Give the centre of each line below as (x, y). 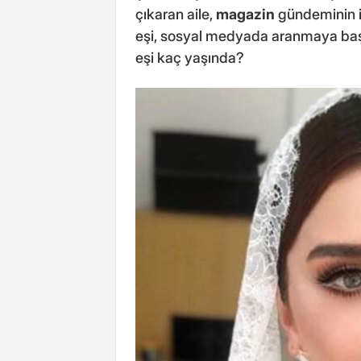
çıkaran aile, (176, 15)
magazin (245, 15)
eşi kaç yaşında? (190, 58)
